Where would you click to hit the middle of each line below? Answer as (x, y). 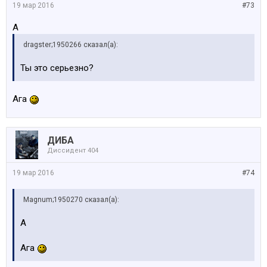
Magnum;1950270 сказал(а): (71, 200)
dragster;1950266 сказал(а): (71, 45)
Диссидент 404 (73, 150)
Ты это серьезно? (57, 68)
